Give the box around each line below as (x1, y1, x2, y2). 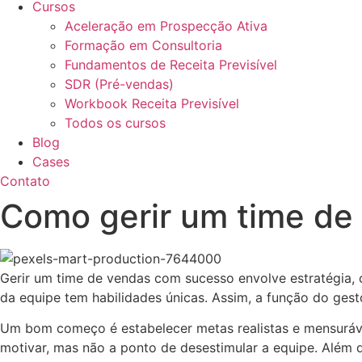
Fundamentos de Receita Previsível (65, 57, 277, 73)
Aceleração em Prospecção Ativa (65, 18, 267, 34)
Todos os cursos (65, 115, 166, 131)
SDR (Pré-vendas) (65, 76, 174, 92)
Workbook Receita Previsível (65, 95, 239, 112)
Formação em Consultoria (65, 37, 222, 53)
